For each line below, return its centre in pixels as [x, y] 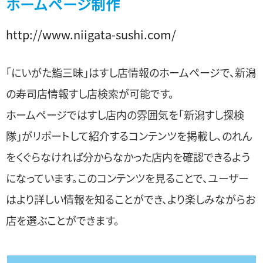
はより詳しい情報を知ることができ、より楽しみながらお [131, 199]
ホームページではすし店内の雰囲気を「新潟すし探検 [125, 115]
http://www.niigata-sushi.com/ [91, 35]
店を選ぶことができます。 [63, 220]
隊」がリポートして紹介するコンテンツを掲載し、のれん [129, 136]
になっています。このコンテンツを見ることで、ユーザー [127, 178]
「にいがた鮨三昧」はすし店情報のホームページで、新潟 [131, 73]
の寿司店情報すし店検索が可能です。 [90, 94]
